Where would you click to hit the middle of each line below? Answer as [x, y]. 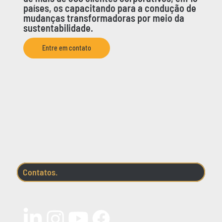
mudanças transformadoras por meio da [104, 18]
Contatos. [40, 172]
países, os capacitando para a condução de [110, 8]
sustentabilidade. [58, 28]
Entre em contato [67, 48]
